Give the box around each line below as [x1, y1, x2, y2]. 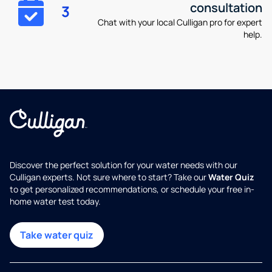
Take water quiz [20, 228, 93, 242]
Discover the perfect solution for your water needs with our [10, 159, 237, 171]
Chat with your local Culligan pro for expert [97, 16, 262, 28]
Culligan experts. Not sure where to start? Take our [10, 171, 208, 183]
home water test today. [10, 195, 101, 208]
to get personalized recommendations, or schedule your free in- [10, 183, 254, 195]
